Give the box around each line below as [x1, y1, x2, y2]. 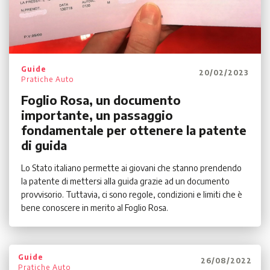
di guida [21, 137, 67, 153]
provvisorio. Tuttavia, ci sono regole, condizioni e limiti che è [21, 189, 242, 200]
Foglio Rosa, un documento [21, 92, 181, 108]
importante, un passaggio [21, 107, 173, 123]
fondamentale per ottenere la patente [21, 122, 246, 138]
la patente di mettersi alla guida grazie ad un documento [21, 176, 230, 187]
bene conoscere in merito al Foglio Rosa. [21, 202, 168, 213]
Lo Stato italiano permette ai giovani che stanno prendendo [21, 163, 242, 174]
